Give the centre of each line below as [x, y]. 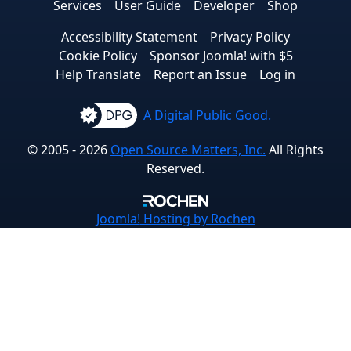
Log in [277, 74]
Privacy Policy [250, 36]
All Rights [295, 149]
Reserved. [175, 168]
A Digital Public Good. [206, 115]
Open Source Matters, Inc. [188, 149]
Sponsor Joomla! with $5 [221, 55]
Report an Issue [200, 74]
